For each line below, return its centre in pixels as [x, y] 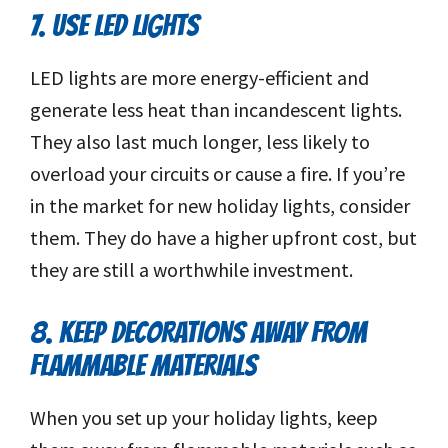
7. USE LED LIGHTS [114, 26]
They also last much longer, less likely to [200, 142]
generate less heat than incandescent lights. [216, 110]
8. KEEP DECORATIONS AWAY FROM [198, 333]
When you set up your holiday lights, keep [204, 418]
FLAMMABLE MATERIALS [143, 366]
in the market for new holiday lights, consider [220, 206]
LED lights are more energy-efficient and [199, 78]
